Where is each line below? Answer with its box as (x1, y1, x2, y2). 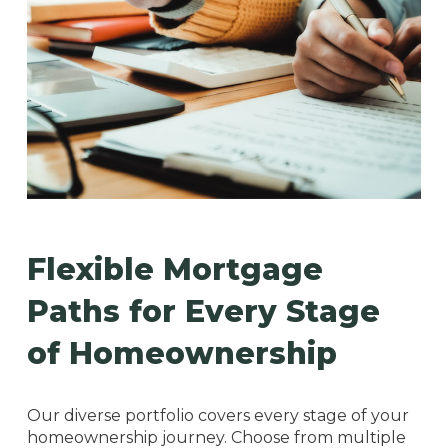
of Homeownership (26, 334, 337, 372)
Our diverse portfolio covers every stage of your (26, 405, 409, 425)
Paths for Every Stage (26, 292, 380, 330)
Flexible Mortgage (26, 250, 323, 288)
